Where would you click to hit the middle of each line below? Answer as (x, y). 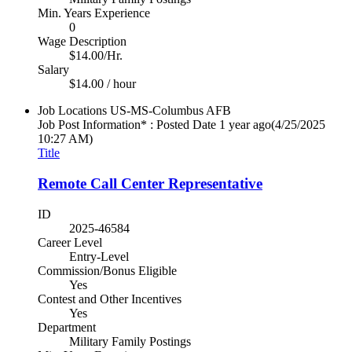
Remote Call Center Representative (150, 183)
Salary (53, 70)
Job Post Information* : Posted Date (127, 125)
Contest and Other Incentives (110, 299)
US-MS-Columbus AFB (170, 111)
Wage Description (82, 42)
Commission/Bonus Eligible (107, 270)
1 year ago (245, 125)
